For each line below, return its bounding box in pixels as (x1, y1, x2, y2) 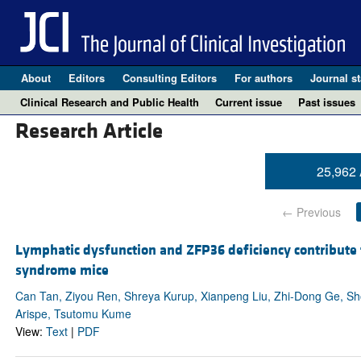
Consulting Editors (122, 70, 217, 85)
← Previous (281, 204, 341, 221)
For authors (234, 70, 293, 85)
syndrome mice (15, 261, 109, 280)
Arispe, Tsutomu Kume (15, 305, 131, 322)
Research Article (15, 118, 163, 146)
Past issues (298, 94, 355, 110)
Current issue (215, 94, 282, 110)
